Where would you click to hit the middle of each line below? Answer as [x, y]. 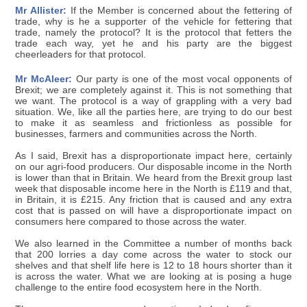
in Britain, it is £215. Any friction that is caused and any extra [153, 199]
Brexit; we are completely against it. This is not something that [153, 90]
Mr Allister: [41, 10]
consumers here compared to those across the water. [131, 221]
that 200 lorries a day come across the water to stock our [153, 254]
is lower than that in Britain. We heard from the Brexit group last [153, 177]
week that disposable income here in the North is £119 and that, [153, 188]
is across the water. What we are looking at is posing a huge [153, 276]
